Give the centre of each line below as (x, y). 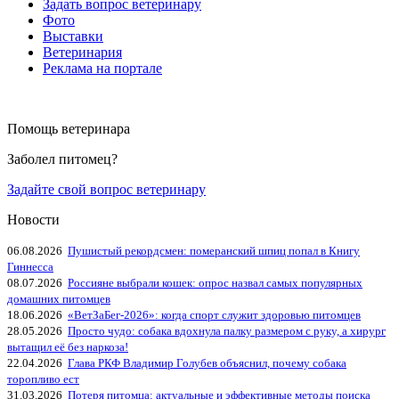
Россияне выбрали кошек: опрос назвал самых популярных (215, 282)
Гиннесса (30, 266)
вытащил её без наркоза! (68, 346)
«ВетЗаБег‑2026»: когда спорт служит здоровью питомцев (214, 314)
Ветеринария (82, 52)
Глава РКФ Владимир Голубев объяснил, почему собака (207, 362)
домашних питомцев (59, 298)
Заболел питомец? (62, 159)
